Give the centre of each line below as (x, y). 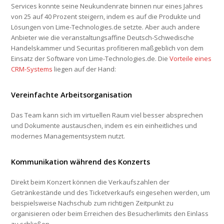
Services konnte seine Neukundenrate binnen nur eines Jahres (107, 6)
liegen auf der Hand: (84, 69)
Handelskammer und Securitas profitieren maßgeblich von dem (107, 48)
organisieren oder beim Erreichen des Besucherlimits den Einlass (110, 214)
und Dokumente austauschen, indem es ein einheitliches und (104, 126)
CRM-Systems (32, 69)
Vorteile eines (191, 59)
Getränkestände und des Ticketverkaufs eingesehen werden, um (111, 193)
